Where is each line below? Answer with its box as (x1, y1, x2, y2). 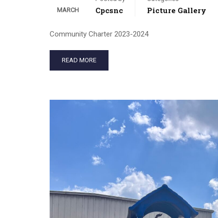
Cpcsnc (95, 5, 123, 16)
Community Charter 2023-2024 (50, 30, 148, 39)
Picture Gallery (147, 5, 206, 16)
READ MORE (62, 56, 96, 64)
